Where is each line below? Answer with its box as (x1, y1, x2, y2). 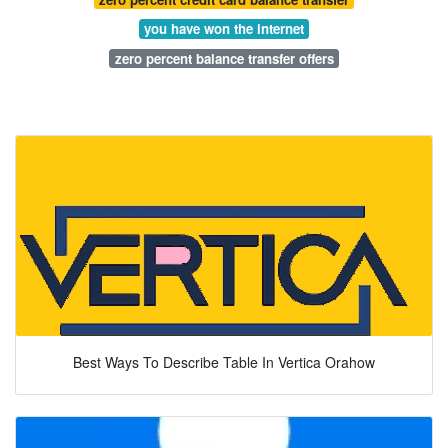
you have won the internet (144, 19, 304, 39)
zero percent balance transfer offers (114, 49, 334, 69)
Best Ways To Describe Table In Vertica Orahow (73, 351, 375, 372)
